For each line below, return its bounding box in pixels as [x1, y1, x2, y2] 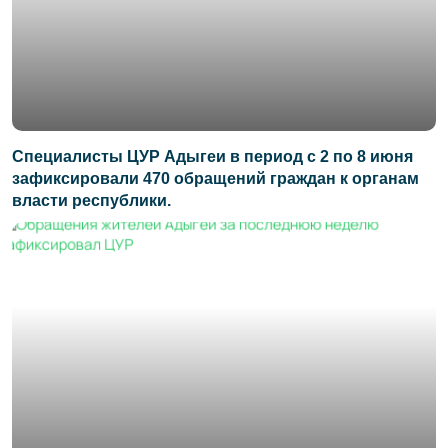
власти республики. [12, 192, 171, 210]
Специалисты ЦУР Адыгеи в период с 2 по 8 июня [12, 148, 413, 166]
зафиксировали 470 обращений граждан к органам [12, 170, 419, 188]
